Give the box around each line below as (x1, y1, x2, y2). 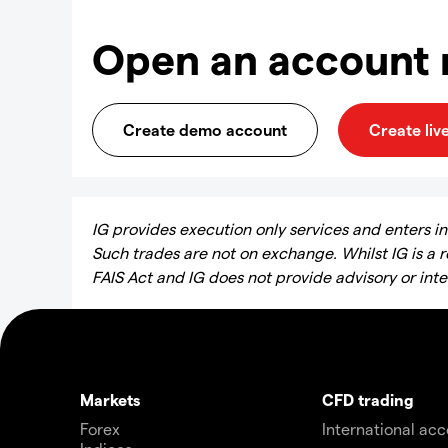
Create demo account (123, 120, 287, 139)
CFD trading (321, 390, 414, 409)
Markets (80, 390, 140, 409)
